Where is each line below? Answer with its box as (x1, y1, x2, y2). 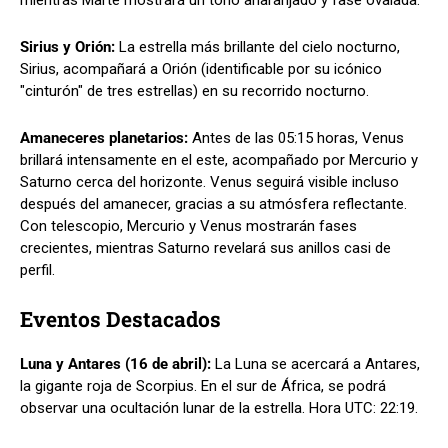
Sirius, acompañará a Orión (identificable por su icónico (20, 59, 382, 78)
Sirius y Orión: (20, 37, 119, 56)
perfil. (20, 260, 55, 279)
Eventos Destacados (20, 304, 221, 333)
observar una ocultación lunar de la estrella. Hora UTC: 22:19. (20, 398, 418, 417)
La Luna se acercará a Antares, (215, 354, 420, 373)
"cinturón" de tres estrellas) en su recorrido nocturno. (20, 81, 369, 100)
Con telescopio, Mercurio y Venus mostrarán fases (20, 216, 357, 235)
